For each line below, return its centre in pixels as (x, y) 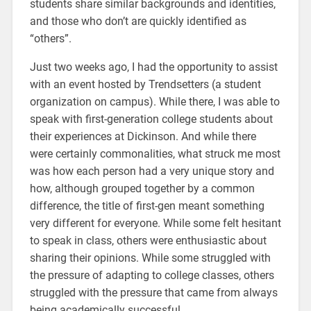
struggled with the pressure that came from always (153, 292)
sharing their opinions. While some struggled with (150, 258)
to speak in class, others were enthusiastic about (148, 240)
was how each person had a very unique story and (152, 171)
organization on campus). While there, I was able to (154, 101)
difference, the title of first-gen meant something (147, 205)
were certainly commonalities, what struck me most (155, 153)
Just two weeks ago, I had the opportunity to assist (153, 67)
